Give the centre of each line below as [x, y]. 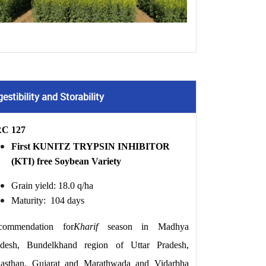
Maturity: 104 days [48, 200]
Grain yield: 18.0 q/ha [52, 186]
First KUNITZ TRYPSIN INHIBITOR [91, 146]
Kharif [85, 227]
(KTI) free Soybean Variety [66, 161]
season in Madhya [143, 227]
